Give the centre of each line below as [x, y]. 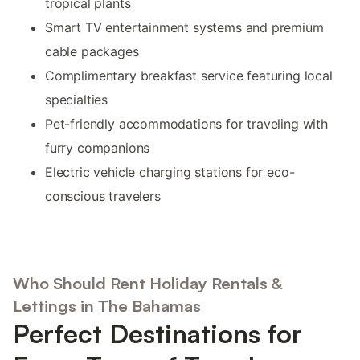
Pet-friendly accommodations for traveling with [186, 123]
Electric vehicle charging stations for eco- [170, 172]
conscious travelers [103, 196]
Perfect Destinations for [157, 334]
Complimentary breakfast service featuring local [189, 75]
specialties [77, 99]
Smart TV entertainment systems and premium [184, 27]
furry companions [98, 147]
